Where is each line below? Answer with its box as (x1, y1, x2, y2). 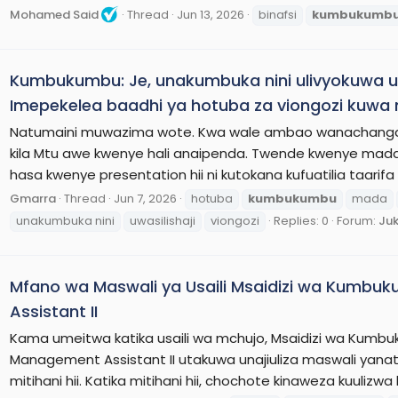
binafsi (259, 5, 297, 23)
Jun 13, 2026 (177, 5, 244, 23)
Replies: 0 (274, 211, 329, 229)
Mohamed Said (10, 5, 99, 23)
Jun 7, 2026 (114, 189, 177, 207)
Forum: (337, 211, 378, 229)
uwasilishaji (130, 211, 195, 229)
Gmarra (10, 189, 56, 207)
